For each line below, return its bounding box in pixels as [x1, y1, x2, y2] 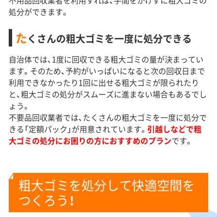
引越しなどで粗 [147, 123, 201, 135]
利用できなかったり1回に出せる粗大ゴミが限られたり [8, 77, 199, 89]
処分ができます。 [8, 6, 69, 18]
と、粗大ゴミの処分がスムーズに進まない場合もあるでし [8, 88, 207, 100]
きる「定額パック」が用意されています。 [8, 123, 147, 135]
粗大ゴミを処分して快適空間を [18, 176, 195, 195]
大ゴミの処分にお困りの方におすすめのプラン [8, 135, 171, 147]
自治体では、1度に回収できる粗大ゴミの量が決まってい [8, 53, 203, 65]
